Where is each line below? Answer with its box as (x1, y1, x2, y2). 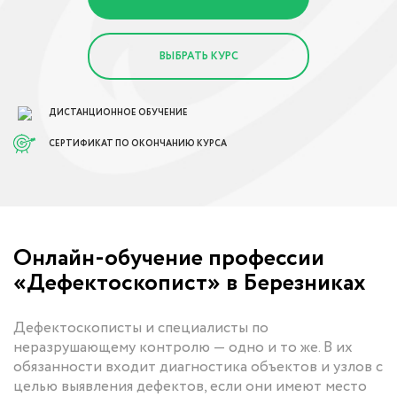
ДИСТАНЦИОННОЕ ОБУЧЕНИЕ (49, 106, 188, 121)
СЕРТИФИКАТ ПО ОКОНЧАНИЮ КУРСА (49, 136, 227, 151)
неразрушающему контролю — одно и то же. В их (13, 337, 353, 360)
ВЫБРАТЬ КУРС (159, 48, 238, 64)
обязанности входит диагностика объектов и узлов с (13, 356, 383, 379)
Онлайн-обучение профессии (13, 241, 324, 276)
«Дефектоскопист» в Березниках (13, 266, 366, 301)
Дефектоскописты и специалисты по (13, 317, 269, 340)
